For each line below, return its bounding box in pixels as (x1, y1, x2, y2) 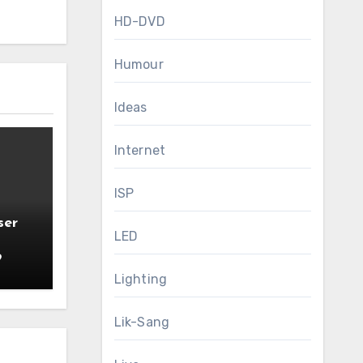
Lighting (113, 271, 168, 287)
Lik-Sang (113, 314, 170, 330)
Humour (113, 57, 164, 72)
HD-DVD (113, 14, 165, 29)
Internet (113, 143, 166, 158)
